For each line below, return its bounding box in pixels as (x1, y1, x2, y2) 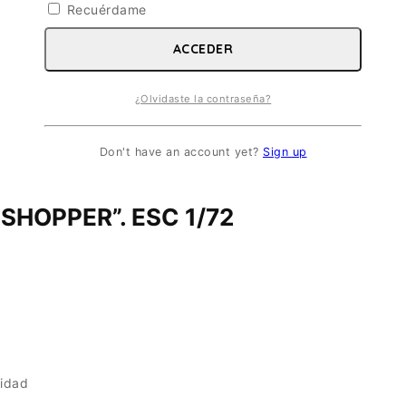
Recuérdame (66, 2, 147, 18)
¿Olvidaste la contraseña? (134, 92, 272, 105)
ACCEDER (172, 41, 234, 58)
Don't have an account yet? (99, 145, 263, 159)
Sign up (263, 145, 307, 159)
